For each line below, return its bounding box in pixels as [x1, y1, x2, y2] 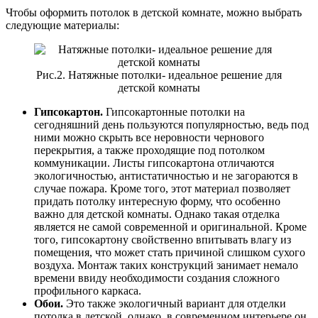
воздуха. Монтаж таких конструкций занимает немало [34, 259, 298, 272]
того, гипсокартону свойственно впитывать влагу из [34, 234, 291, 246]
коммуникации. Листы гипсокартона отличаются [34, 157, 274, 170]
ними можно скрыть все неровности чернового [34, 131, 264, 144]
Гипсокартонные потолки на [103, 106, 245, 119]
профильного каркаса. [34, 285, 141, 297]
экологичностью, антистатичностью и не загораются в [34, 170, 298, 182]
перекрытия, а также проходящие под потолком [34, 144, 265, 157]
